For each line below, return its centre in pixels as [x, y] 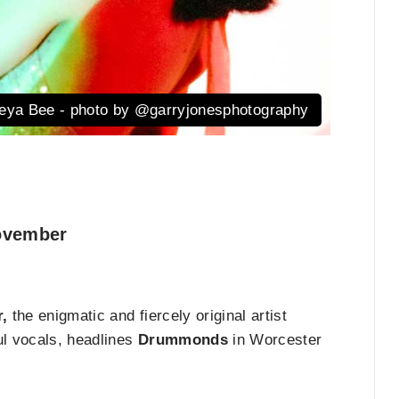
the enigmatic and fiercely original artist [147, 316]
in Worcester [275, 340]
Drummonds [183, 340]
